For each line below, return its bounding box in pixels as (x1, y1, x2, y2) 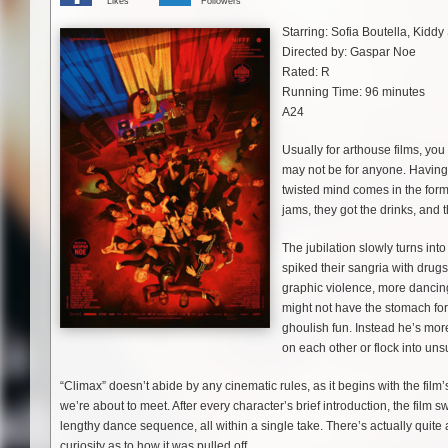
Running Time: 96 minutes (282, 85, 425, 100)
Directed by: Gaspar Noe (282, 45, 416, 60)
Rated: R (282, 65, 330, 80)
